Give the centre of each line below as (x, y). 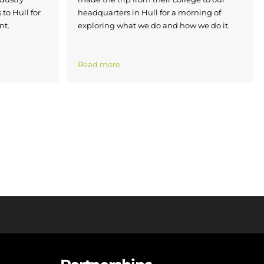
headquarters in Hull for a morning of (149, 13)
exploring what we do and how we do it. (154, 26)
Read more (99, 65)
